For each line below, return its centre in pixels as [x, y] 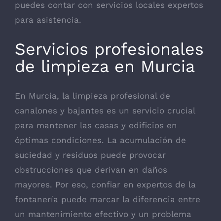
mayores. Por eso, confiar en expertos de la [105, 185]
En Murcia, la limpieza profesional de [92, 96]
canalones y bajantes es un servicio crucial [105, 111]
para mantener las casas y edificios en [96, 126]
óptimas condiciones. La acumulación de [100, 140]
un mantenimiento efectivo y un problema [103, 214]
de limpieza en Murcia [105, 66]
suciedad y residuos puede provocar [90, 155]
